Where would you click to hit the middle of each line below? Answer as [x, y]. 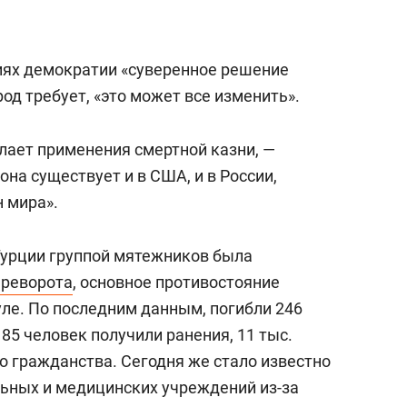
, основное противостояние [176, 282]
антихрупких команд [303, 32]
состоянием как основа [313, 12]
